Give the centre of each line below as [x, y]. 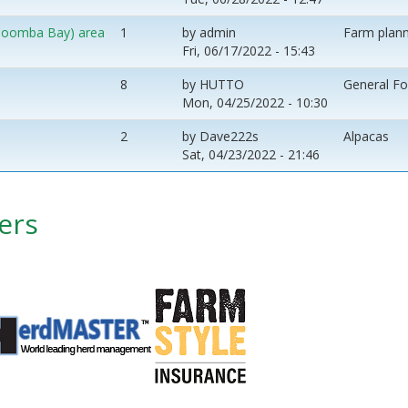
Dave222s [229, 136]
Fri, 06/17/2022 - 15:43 [249, 50]
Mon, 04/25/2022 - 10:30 [255, 102]
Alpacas [366, 136]
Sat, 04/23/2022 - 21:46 [251, 154]
